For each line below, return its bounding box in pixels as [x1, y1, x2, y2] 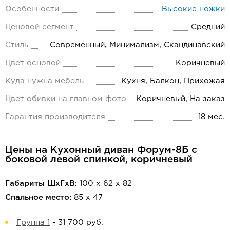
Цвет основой [5, 59, 61, 66]
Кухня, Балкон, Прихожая [121, 77, 225, 84]
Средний [191, 23, 225, 30]
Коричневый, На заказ [136, 95, 225, 102]
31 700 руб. [58, 219, 103, 226]
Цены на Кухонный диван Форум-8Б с [5, 145, 197, 155]
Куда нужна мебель [5, 77, 84, 84]
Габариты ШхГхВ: [5, 180, 77, 187]
